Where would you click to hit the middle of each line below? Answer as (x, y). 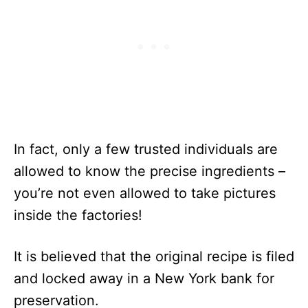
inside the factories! (78, 215)
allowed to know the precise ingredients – (150, 171)
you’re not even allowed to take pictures (145, 193)
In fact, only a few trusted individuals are (146, 149)
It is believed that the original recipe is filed (154, 256)
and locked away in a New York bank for (144, 278)
